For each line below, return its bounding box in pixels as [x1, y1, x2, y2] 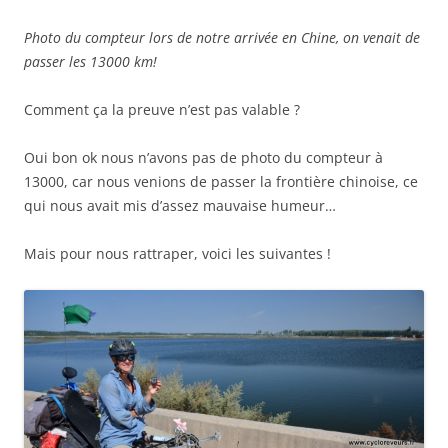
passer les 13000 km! [24, 51, 157, 71]
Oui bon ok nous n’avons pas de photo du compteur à [24, 147, 383, 167]
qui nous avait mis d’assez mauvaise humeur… [24, 195, 336, 215]
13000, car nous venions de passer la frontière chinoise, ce [24, 171, 418, 191]
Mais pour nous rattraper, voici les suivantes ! [24, 243, 331, 263]
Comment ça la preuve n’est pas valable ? [24, 99, 300, 119]
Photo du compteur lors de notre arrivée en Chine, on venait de [24, 27, 420, 47]
